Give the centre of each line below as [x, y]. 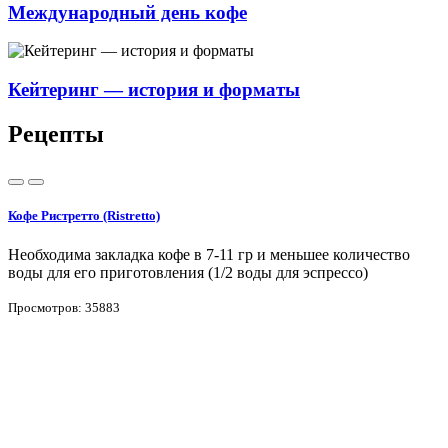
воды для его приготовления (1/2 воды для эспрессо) [188, 273]
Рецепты [56, 133]
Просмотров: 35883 [64, 308]
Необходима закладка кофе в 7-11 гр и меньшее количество [209, 255]
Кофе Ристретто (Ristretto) [84, 215]
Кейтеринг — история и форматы [154, 89]
